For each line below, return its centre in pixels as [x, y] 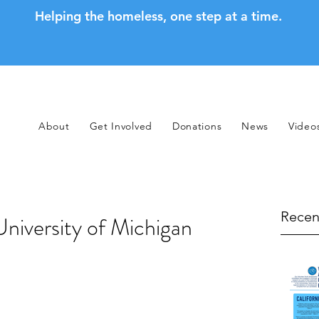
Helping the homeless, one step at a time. [158, 16]
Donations [197, 126]
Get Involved [121, 126]
